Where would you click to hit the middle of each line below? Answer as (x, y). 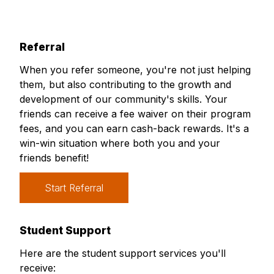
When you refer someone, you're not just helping (135, 70)
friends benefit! (54, 158)
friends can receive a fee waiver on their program (135, 114)
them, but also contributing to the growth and (125, 85)
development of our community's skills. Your (124, 99)
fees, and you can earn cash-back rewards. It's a (134, 129)
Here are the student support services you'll (123, 254)
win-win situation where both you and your (120, 143)
